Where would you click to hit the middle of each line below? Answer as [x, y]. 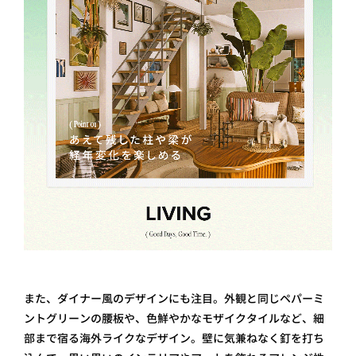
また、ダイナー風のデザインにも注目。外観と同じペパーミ [174, 299]
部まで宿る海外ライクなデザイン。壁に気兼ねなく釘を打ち [174, 339]
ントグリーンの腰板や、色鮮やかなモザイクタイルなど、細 [174, 319]
